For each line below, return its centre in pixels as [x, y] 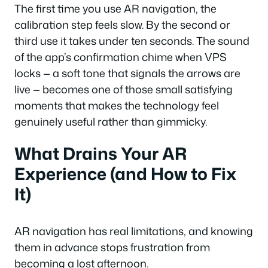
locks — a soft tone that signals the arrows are [127, 73]
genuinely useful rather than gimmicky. [111, 121]
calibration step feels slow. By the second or [122, 24]
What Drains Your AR [100, 153]
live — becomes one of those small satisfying [124, 89]
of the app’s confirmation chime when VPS [121, 57]
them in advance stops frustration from [112, 247]
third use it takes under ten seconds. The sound [132, 40]
